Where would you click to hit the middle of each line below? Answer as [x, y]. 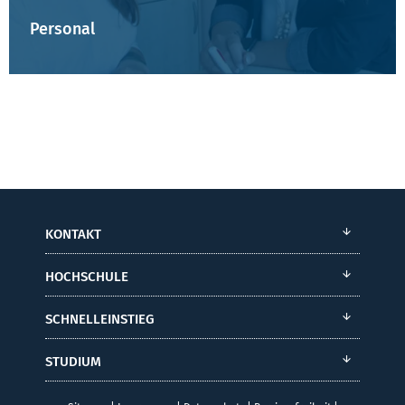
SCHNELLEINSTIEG [100, 320]
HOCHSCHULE [87, 277]
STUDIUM [73, 362]
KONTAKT [73, 235]
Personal [62, 28]
